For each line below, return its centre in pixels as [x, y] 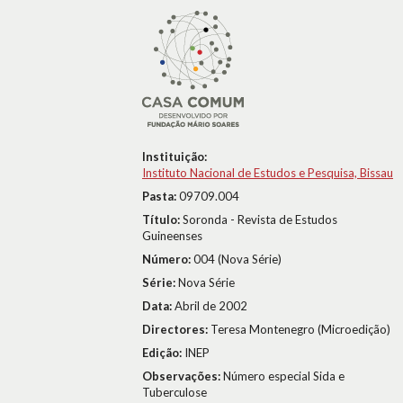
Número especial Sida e [284, 376]
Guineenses [172, 236]
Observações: [183, 376]
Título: [162, 219]
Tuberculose [175, 392]
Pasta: [161, 196]
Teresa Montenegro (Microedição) [300, 329]
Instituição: [175, 157]
